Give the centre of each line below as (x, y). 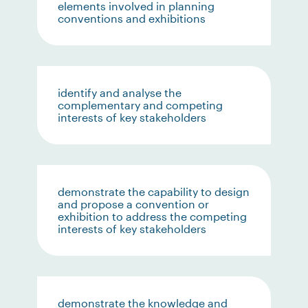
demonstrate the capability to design (154, 191)
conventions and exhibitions (132, 18)
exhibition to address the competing (153, 216)
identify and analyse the (120, 92)
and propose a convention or (134, 204)
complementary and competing (141, 105)
